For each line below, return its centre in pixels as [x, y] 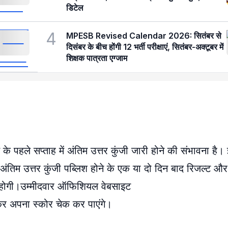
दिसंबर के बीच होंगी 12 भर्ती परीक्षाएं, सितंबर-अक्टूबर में [145, 47]
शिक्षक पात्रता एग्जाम [97, 58]
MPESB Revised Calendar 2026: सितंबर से [144, 36]
